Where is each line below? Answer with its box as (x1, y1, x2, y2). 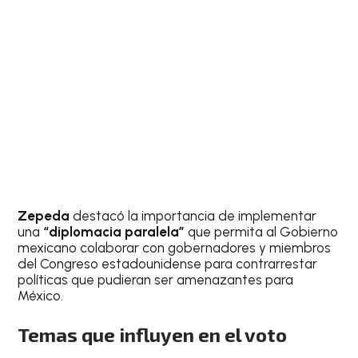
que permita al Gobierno (188, 223, 339, 240)
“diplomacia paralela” (43, 223, 189, 240)
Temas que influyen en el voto (18, 323, 288, 347)
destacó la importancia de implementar (73, 207, 317, 224)
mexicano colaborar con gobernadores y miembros (18, 239, 332, 256)
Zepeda (18, 207, 74, 224)
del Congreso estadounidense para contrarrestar (18, 255, 318, 272)
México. (18, 287, 64, 304)
